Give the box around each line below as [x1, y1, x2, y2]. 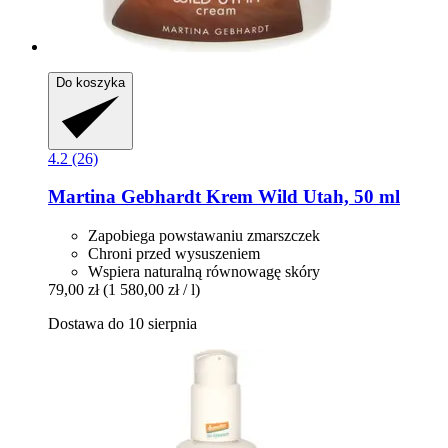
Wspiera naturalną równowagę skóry [88, 262, 320, 280]
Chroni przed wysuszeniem [88, 244, 260, 262]
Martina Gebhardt [48, 186, 201, 208]
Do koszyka [56, 74, 125, 90]
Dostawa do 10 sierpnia [48, 314, 197, 332]
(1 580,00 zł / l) [103, 280, 200, 298]
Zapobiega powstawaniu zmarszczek [88, 226, 320, 244]
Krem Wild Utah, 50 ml [201, 186, 400, 208]
